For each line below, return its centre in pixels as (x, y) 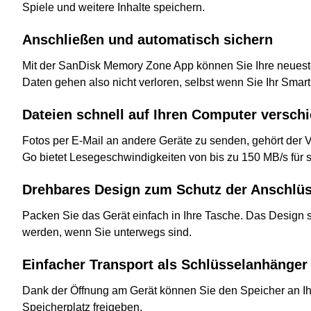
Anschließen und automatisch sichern (148, 39)
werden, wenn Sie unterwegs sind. (107, 232)
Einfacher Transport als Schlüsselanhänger (165, 264)
